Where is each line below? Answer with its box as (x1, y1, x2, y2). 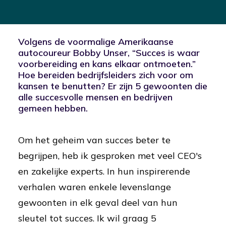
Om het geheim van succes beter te (18, 134, 171, 146)
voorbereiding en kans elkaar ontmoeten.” (18, 58, 196, 70)
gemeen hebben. (18, 102, 88, 114)
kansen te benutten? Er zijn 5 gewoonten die (18, 80, 207, 92)
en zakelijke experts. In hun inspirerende (18, 165, 190, 177)
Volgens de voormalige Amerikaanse (18, 36, 174, 47)
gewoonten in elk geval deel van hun (18, 197, 178, 208)
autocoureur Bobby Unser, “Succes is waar (18, 47, 200, 59)
